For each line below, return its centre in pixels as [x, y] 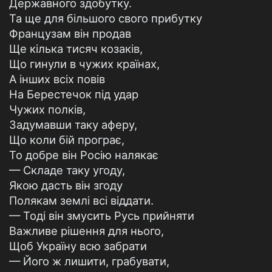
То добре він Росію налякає [84, 155]
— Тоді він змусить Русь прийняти [102, 216]
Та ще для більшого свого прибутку [106, 18]
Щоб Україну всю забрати [78, 246]
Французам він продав [70, 33]
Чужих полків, [47, 109]
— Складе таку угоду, [67, 170]
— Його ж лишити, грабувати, [89, 261]
